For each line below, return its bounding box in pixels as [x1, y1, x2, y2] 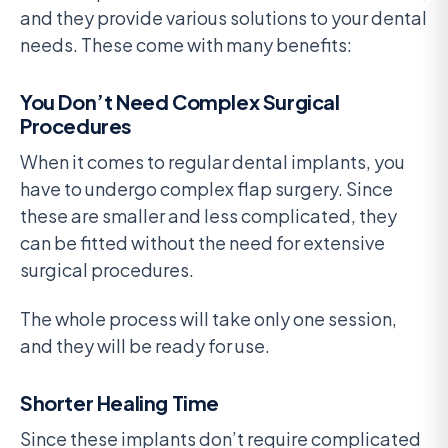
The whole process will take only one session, [20, 307, 397, 331]
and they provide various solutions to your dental [20, 6, 427, 30]
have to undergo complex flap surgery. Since [20, 177, 393, 201]
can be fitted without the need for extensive [20, 231, 385, 255]
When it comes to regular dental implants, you [20, 150, 405, 174]
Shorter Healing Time [20, 390, 219, 416]
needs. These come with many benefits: [20, 33, 352, 57]
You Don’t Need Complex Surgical [20, 89, 340, 115]
